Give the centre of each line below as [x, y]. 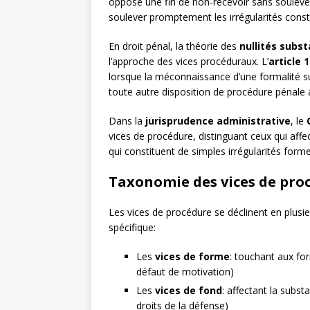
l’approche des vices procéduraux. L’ [189, 62]
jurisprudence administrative [218, 121]
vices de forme [192, 257]
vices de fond [189, 291]
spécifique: [132, 228]
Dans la [127, 121]
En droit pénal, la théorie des [174, 46]
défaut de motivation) [185, 272]
